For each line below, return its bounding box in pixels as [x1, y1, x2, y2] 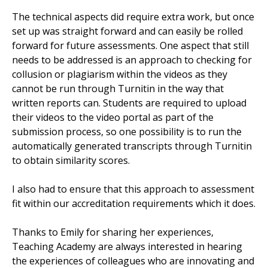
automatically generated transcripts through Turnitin [12, 139, 252, 153]
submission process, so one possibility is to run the [12, 125, 242, 139]
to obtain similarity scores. [12, 154, 132, 167]
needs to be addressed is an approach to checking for [12, 53, 252, 67]
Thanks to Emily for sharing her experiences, [12, 226, 214, 239]
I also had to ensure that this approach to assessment [12, 182, 254, 196]
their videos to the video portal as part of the [12, 111, 214, 124]
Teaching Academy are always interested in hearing [12, 240, 242, 254]
